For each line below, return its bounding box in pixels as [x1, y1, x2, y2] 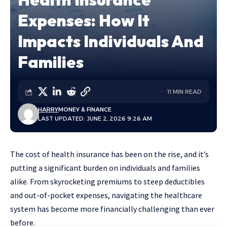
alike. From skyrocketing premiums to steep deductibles [10, 176, 205, 186]
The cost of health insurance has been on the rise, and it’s [10, 149, 209, 159]
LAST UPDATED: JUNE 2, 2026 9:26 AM [38, 115, 153, 122]
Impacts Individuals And [18, 31, 204, 51]
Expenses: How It [18, 10, 149, 30]
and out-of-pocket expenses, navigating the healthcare [10, 190, 202, 200]
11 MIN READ [167, 88, 202, 95]
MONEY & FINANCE [58, 106, 112, 113]
